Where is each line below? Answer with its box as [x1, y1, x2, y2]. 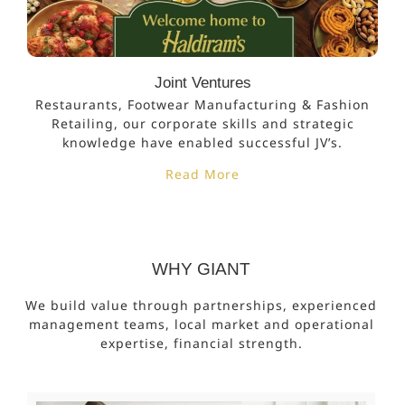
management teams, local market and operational [28, 315, 374, 333]
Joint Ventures [154, 73, 251, 91]
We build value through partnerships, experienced [25, 296, 377, 314]
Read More [165, 165, 240, 184]
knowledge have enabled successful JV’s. [62, 133, 343, 151]
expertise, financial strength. [99, 334, 303, 352]
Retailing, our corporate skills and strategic [51, 114, 354, 132]
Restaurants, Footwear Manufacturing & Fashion [35, 95, 370, 113]
